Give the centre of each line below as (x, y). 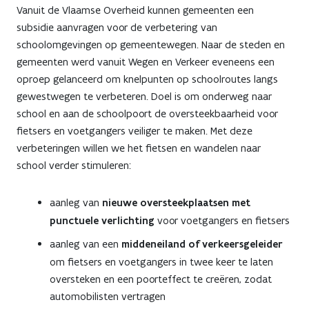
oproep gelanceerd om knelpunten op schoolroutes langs (147, 79)
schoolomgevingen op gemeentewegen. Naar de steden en (151, 44)
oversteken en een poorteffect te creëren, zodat (161, 279)
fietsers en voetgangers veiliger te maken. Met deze (134, 130)
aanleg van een (86, 243)
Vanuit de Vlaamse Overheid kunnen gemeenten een (135, 10)
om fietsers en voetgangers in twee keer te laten (161, 261)
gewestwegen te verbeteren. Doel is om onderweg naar (144, 96)
